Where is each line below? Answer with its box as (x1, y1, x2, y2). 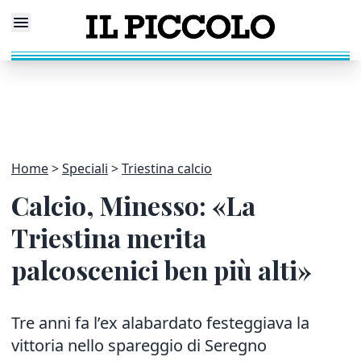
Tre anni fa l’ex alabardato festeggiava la (11, 312, 309, 334)
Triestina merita (11, 220, 206, 255)
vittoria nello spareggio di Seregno (11, 334, 267, 356)
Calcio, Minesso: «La (11, 188, 255, 222)
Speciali (62, 160, 108, 177)
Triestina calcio (122, 160, 212, 177)
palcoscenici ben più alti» (11, 252, 312, 287)
